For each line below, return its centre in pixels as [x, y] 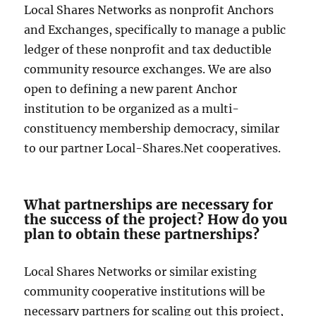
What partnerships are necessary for [149, 205]
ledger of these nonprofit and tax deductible [148, 50]
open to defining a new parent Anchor [131, 89]
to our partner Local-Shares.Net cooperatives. [153, 148]
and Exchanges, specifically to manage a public [155, 30]
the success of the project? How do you [156, 220]
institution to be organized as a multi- [132, 109]
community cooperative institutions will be [145, 292]
